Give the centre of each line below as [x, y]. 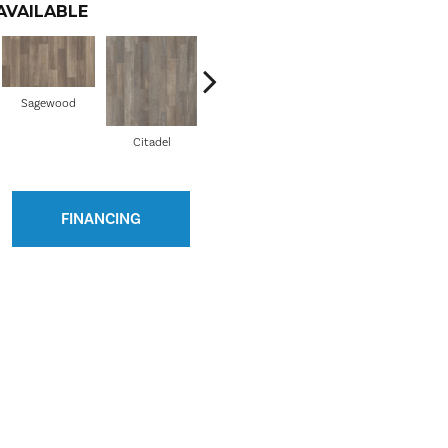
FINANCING [100, 218]
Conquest [254, 143]
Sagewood [48, 104]
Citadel [151, 143]
